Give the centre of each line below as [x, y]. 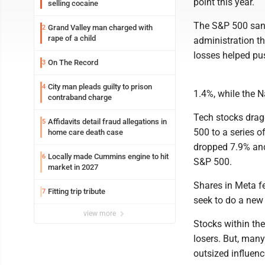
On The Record [73, 62]
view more [101, 214]
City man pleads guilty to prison [100, 87]
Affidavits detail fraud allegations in [107, 122]
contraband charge [80, 97]
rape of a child [72, 38]
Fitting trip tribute [77, 191]
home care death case [85, 132]
